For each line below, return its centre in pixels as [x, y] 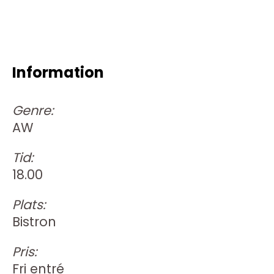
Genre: [33, 110]
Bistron [34, 221]
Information [58, 73]
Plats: [29, 204]
